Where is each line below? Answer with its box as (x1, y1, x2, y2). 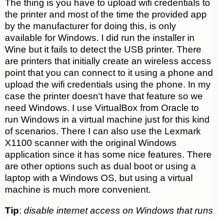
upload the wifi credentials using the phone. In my (5, 79, 211, 90)
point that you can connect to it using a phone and (5, 68, 213, 78)
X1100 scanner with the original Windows (5, 138, 177, 148)
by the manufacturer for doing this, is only (5, 21, 176, 32)
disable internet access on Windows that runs (24, 205, 213, 216)
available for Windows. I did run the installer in (5, 33, 195, 43)
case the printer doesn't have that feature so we (5, 91, 203, 102)
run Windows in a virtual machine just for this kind (5, 114, 210, 125)
